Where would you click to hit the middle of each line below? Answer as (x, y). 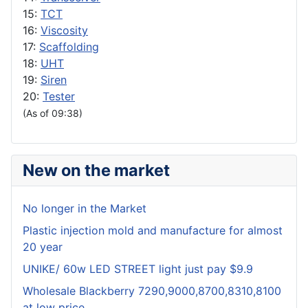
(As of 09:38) (53, 113)
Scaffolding (69, 47)
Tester (59, 97)
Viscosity (64, 31)
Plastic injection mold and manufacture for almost (153, 231)
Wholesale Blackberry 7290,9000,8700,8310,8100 (152, 291)
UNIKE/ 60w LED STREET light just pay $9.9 (138, 269)
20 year (43, 247)
